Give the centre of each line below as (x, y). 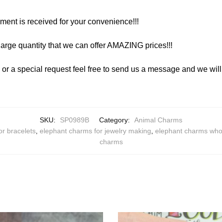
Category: (115, 120)
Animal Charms (158, 120)
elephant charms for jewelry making (95, 131)
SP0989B (75, 120)
